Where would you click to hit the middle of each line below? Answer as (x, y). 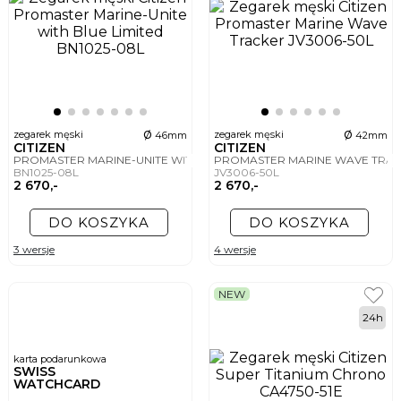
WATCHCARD (57, 384)
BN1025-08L (47, 173)
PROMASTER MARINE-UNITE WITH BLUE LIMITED (147, 160)
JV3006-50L (248, 173)
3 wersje (34, 250)
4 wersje (235, 250)
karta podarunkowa (60, 359)
